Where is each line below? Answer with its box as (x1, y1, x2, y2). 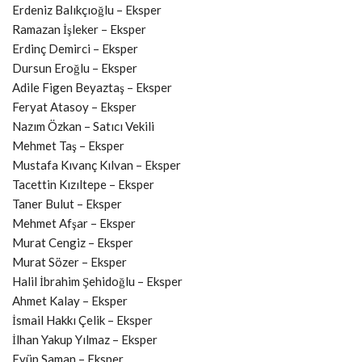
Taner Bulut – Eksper (12, 196, 122, 212)
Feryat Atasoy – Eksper (12, 99, 137, 115)
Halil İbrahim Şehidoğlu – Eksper (12, 274, 183, 289)
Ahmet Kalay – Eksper (12, 293, 128, 309)
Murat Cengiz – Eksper (12, 235, 133, 250)
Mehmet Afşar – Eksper (12, 216, 136, 231)
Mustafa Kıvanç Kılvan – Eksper (12, 158, 181, 173)
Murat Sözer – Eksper (12, 255, 127, 270)
